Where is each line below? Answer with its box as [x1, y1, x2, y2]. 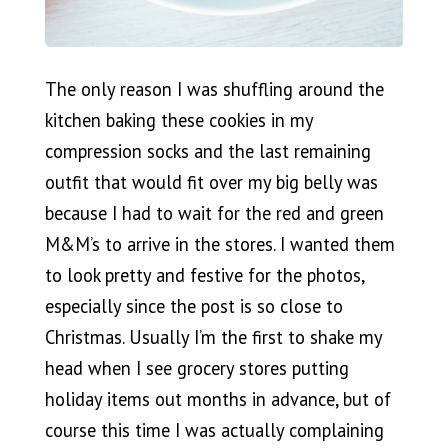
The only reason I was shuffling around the [44, 77, 384, 102]
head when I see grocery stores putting [44, 356, 349, 381]
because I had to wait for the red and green [44, 201, 384, 226]
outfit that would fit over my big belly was [44, 170, 378, 195]
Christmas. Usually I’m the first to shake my [44, 325, 382, 350]
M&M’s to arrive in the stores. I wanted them [44, 232, 395, 257]
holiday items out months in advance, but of [44, 387, 391, 412]
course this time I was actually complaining [44, 418, 384, 443]
